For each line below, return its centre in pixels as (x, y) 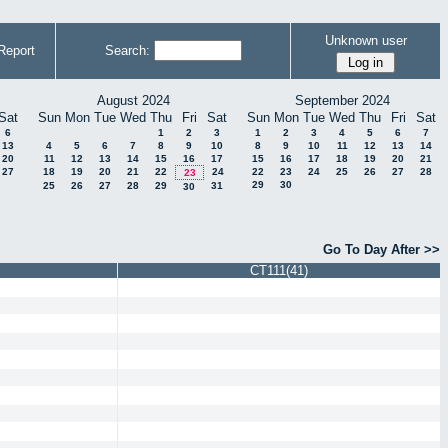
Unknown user (365, 40)
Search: (127, 50)
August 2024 (133, 100)
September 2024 (342, 100)
